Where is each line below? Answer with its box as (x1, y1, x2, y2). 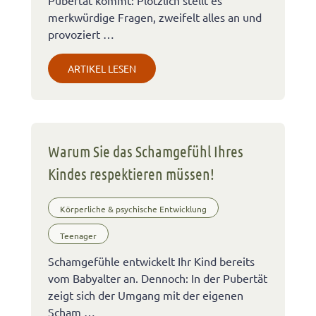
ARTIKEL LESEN (68, 61, 136, 75)
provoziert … (48, 26, 114, 41)
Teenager (60, 229, 97, 241)
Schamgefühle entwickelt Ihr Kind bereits (48, 254, 255, 269)
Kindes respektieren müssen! (48, 164, 214, 183)
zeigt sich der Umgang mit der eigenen (48, 288, 243, 303)
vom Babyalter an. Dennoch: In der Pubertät (48, 271, 267, 286)
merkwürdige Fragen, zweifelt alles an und (48, 9, 262, 24)
